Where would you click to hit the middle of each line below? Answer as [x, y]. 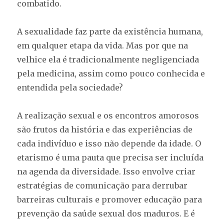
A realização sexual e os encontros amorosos [108, 115]
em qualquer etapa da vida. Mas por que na [103, 45]
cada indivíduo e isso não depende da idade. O [109, 143]
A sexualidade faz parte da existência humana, [110, 31]
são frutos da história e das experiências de [105, 129]
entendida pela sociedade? [70, 87]
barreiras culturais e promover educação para [110, 199]
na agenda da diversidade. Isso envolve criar [106, 171]
